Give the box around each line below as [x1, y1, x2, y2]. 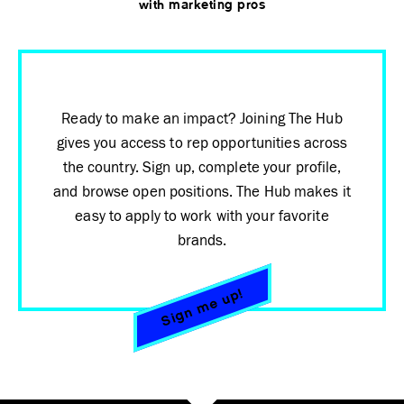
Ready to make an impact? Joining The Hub [61, 111, 343, 127]
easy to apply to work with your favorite [75, 208, 329, 225]
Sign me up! [160, 287, 244, 329]
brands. [177, 233, 227, 249]
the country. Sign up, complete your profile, [62, 160, 342, 176]
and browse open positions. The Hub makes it [53, 184, 351, 200]
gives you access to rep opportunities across [56, 135, 348, 151]
